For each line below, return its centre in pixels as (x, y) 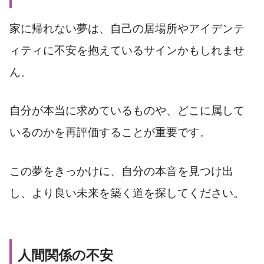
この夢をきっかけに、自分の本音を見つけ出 (121, 171)
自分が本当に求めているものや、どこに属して (127, 111)
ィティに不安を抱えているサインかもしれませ (127, 50)
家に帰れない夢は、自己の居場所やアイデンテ (127, 28)
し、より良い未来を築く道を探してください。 (127, 193)
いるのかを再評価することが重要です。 (110, 133)
